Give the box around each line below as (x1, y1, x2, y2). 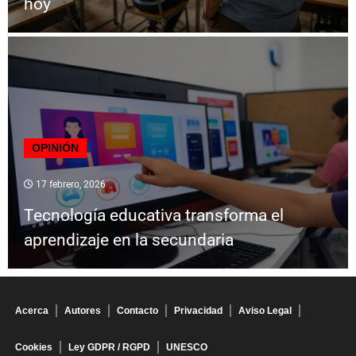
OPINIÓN (32, 141, 79, 155)
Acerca (15, 305, 48, 317)
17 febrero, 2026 (33, 179, 106, 191)
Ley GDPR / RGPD (68, 342, 150, 354)
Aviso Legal (238, 305, 292, 317)
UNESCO (166, 342, 207, 354)
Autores (64, 305, 101, 317)
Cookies (15, 342, 52, 354)
